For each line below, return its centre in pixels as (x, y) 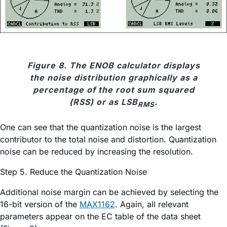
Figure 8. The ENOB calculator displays (113, 66)
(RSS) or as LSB (104, 102)
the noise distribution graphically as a (113, 78)
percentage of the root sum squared (113, 90)
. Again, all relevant (152, 204)
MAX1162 (97, 204)
